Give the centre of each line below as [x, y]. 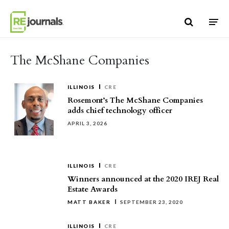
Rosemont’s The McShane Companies [135, 100]
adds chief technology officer [120, 110]
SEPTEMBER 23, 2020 [151, 202]
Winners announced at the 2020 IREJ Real [143, 179]
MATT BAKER [89, 202]
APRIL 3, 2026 [87, 123]
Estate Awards [93, 189]
